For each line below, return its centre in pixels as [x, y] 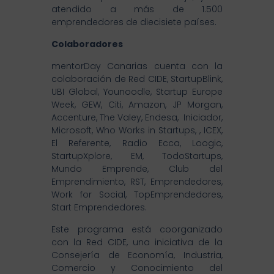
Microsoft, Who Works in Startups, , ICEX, [137, 130]
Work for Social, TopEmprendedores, [137, 194]
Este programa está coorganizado [137, 229]
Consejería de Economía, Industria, [137, 255]
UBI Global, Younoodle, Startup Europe [137, 91]
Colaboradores [87, 44]
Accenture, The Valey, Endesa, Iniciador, [137, 117]
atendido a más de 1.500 [137, 9]
